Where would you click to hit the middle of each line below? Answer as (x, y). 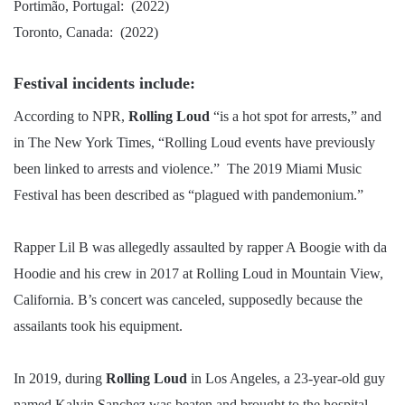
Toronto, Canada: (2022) (86, 33)
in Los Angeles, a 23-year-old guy (286, 379)
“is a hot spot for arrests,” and (296, 117)
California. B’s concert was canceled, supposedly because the (188, 300)
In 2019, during (60, 379)
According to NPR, (71, 117)
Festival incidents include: (104, 84)
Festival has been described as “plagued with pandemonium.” (190, 195)
